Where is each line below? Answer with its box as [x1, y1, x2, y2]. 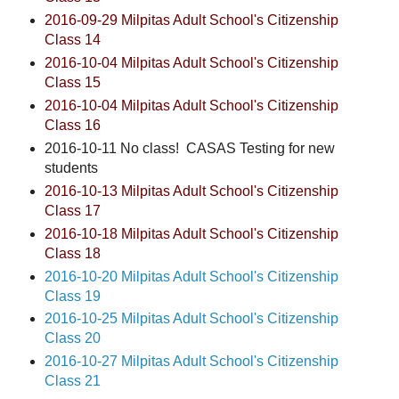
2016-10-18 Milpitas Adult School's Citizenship [44, 225, 338, 241]
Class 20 [44, 330, 101, 346]
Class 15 [44, 74, 101, 90]
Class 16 [44, 117, 101, 133]
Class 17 [44, 202, 101, 218]
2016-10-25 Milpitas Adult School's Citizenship [44, 311, 338, 327]
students [44, 159, 98, 175]
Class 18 [44, 245, 101, 261]
